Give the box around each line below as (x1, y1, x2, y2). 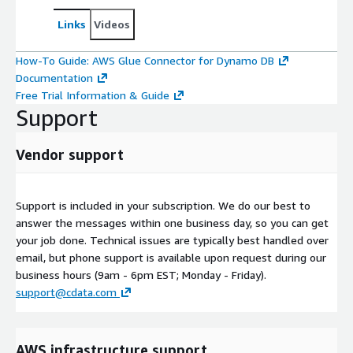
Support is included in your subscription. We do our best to (16, 199, 310, 213)
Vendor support (16, 146, 124, 164)
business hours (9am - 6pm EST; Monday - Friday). (16, 268, 266, 282)
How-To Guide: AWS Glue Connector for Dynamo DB (16, 54, 274, 68)
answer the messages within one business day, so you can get (16, 216, 329, 230)
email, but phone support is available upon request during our (16, 251, 326, 265)
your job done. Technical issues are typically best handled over (16, 233, 329, 247)
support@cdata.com (16, 285, 117, 299)
